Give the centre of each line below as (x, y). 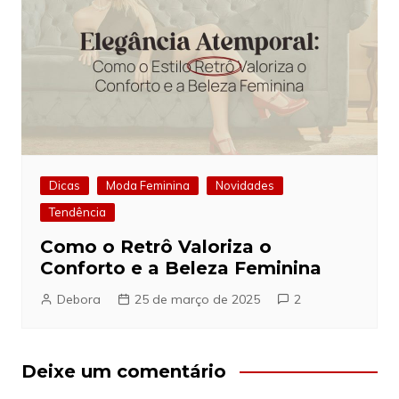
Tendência (77, 212)
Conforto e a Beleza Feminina (180, 269)
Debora (78, 300)
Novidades (244, 186)
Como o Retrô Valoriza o (155, 247)
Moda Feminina (147, 186)
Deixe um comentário (123, 372)
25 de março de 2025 (197, 300)
